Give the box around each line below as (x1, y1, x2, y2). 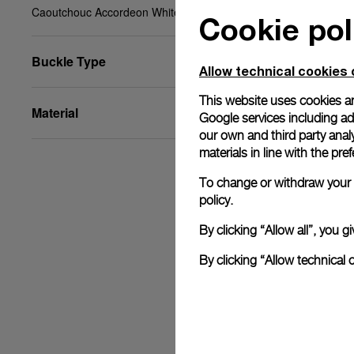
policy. (199, 192, 233, 208)
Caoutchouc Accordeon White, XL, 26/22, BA (32, 4, 255, 20)
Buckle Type (32, 52, 106, 70)
